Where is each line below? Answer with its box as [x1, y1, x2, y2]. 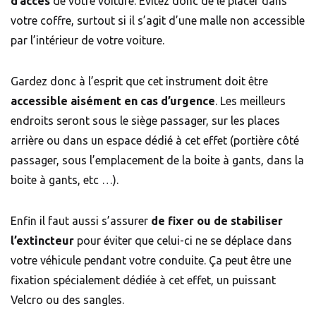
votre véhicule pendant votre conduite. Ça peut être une [11, 254, 291, 267]
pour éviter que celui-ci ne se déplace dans [74, 234, 292, 248]
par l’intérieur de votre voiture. [11, 34, 167, 47]
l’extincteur [11, 234, 74, 248]
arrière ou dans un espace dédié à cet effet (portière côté [11, 134, 299, 147]
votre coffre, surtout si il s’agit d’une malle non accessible [11, 14, 305, 28]
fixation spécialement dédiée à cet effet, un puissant [11, 274, 276, 287]
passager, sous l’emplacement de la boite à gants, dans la [11, 154, 304, 167]
